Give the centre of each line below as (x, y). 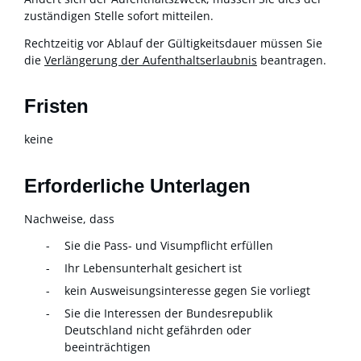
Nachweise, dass (69, 218)
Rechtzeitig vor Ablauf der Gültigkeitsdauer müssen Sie (173, 43)
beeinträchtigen (108, 347)
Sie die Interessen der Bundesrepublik (168, 313)
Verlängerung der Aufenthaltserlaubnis (151, 60)
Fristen (56, 106)
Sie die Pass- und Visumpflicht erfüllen (169, 246)
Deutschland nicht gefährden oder (158, 330)
